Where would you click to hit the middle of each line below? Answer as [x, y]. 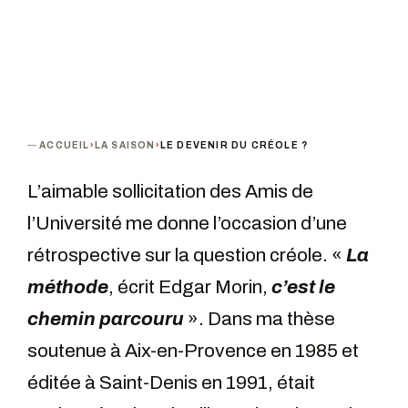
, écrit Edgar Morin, [190, 287]
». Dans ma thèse [260, 319]
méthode [68, 287]
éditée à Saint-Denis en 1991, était [171, 383]
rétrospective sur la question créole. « [187, 255]
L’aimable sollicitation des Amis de [170, 192]
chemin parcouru [106, 319]
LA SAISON [125, 146]
